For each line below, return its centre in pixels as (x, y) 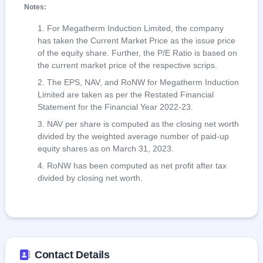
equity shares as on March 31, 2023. (105, 149)
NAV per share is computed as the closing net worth (143, 124)
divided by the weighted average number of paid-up (133, 137)
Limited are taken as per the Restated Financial (125, 95)
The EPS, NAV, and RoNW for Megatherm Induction (143, 83)
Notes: (35, 7)
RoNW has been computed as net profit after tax (136, 166)
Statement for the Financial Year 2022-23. (115, 107)
